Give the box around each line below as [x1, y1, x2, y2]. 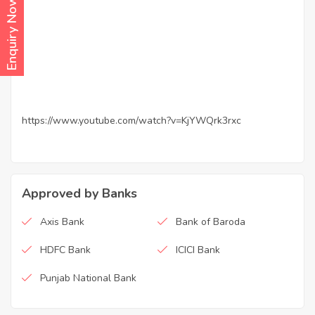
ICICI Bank [176, 243, 220, 257]
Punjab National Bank [40, 271, 136, 285]
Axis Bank [40, 215, 84, 229]
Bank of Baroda [176, 215, 245, 229]
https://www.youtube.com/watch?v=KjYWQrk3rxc [22, 114, 241, 128]
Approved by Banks [22, 185, 137, 202]
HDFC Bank [40, 243, 91, 257]
